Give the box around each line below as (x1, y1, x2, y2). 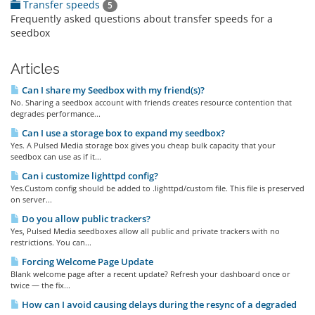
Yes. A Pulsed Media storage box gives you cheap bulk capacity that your (11, 140, 276, 151)
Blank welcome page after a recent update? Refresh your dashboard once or (11, 269, 290, 280)
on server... (11, 194, 52, 205)
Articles (11, 60, 60, 78)
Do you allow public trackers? (20, 212, 150, 226)
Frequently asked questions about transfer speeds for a (11, 12, 273, 26)
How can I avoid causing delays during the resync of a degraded (20, 298, 297, 311)
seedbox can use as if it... (11, 151, 101, 162)
